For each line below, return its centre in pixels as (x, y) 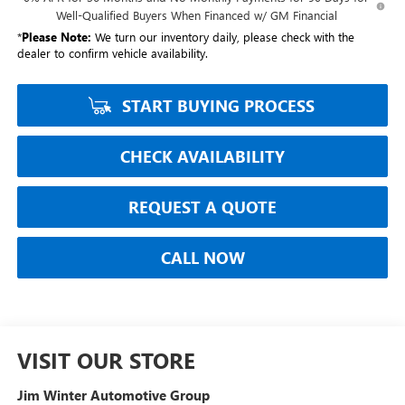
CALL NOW (202, 258)
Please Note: (56, 37)
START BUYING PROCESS (216, 106)
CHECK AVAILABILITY (202, 157)
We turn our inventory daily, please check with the (222, 37)
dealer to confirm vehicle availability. (112, 53)
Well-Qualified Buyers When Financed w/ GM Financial (196, 15)
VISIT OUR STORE (106, 360)
